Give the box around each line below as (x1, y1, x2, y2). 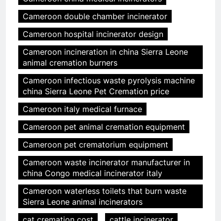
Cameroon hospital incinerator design (23, 29, 163, 39)
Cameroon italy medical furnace (23, 104, 142, 114)
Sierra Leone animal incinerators (23, 197, 143, 207)
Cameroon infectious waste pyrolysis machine (23, 75, 195, 86)
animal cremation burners (23, 58, 117, 68)
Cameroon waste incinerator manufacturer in (23, 157, 190, 168)
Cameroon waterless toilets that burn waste (23, 186, 186, 196)
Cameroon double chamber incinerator (23, 11, 167, 22)
